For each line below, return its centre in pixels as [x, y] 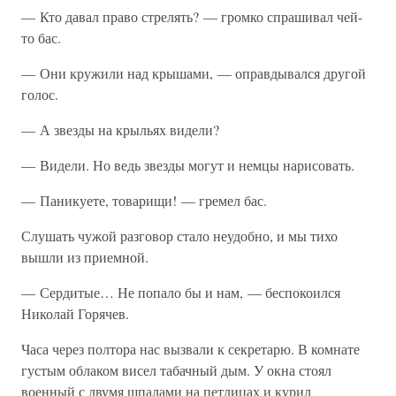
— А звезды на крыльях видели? [120, 129]
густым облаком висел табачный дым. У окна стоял [176, 370]
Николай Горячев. [75, 313]
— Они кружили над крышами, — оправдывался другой [194, 73]
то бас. [41, 38]
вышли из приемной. [85, 257]
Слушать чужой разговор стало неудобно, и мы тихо [179, 236]
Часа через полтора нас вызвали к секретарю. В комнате [190, 349]
